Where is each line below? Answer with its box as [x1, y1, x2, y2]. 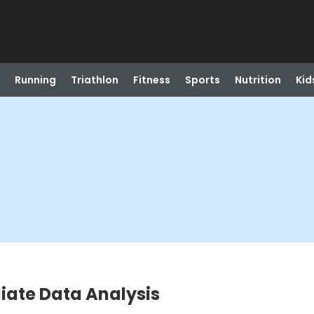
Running [14, 73, 56, 87]
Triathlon [70, 73, 118, 87]
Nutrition [234, 73, 281, 87]
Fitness [132, 73, 170, 87]
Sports [184, 73, 220, 87]
